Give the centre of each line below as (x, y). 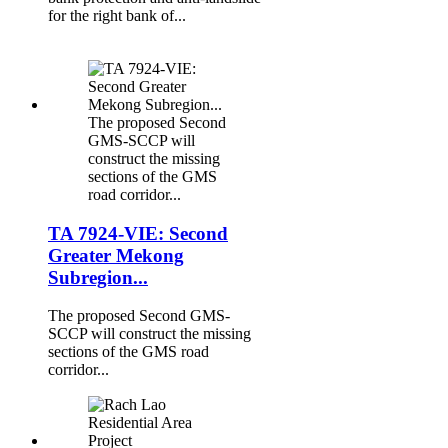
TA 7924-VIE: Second (138, 233)
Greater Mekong (116, 255)
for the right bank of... (117, 16)
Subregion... (98, 277)
